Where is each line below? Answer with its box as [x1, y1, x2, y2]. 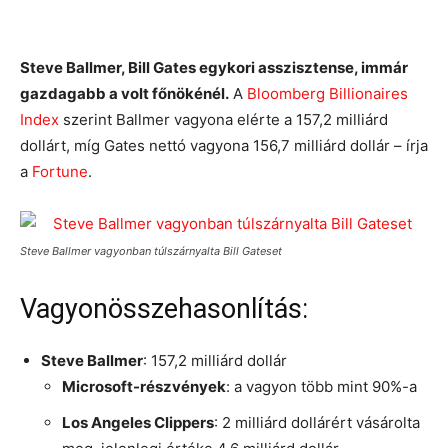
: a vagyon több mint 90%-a [226, 377, 417, 396]
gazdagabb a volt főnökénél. [20, 84, 229, 103]
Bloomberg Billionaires [247, 84, 408, 103]
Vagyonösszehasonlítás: [20, 293, 308, 325]
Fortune [32, 162, 88, 181]
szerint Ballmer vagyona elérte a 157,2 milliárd [59, 110, 388, 129]
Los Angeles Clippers [62, 413, 214, 432]
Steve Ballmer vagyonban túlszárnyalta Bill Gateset [20, 244, 282, 258]
